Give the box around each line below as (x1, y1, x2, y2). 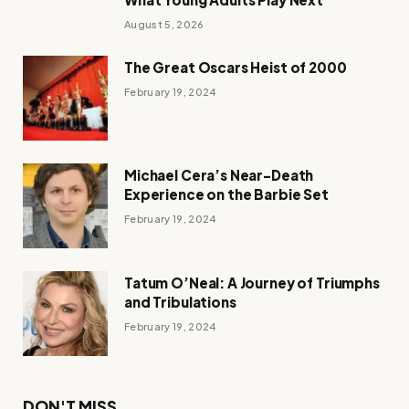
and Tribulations (124, 292, 236, 310)
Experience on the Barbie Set (124, 184, 329, 203)
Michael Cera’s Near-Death (124, 165, 314, 184)
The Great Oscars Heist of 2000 (124, 58, 347, 76)
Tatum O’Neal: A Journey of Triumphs (124, 273, 380, 291)
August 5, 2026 (124, 17, 204, 30)
